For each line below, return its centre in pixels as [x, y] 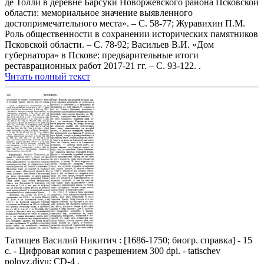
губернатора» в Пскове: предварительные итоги [102, 55]
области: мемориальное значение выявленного [99, 13]
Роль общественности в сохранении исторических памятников [131, 34]
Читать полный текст [47, 77]
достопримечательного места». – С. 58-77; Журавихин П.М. [125, 24]
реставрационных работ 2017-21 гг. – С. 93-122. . [103, 66]
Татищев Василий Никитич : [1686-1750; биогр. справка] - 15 [128, 240]
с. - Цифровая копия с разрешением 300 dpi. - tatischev [113, 251]
